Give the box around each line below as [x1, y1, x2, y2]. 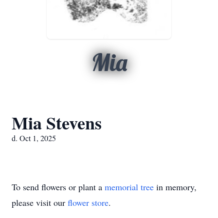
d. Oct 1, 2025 [12, 133, 56, 143]
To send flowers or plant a [12, 181, 105, 193]
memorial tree [105, 181, 154, 193]
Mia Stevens [12, 110, 102, 135]
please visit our [12, 197, 68, 208]
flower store [68, 197, 109, 208]
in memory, [154, 181, 197, 193]
